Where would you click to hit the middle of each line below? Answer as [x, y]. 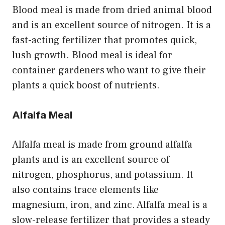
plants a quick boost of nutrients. [86, 85]
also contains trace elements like [85, 190]
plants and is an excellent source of [91, 159]
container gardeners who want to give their [109, 70]
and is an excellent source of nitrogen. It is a [111, 25]
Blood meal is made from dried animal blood [112, 10]
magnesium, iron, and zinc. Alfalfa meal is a [110, 205]
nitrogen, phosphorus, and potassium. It [103, 175]
